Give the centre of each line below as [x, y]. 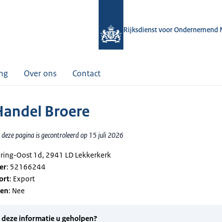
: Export [22, 179]
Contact [86, 73]
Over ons [40, 73]
